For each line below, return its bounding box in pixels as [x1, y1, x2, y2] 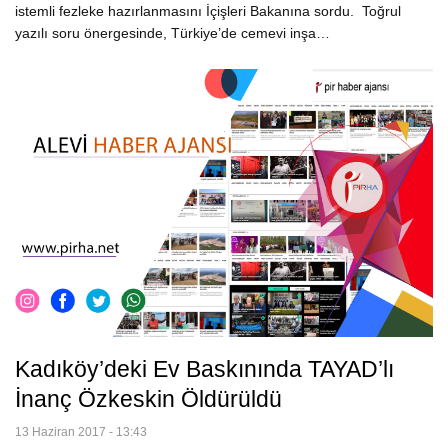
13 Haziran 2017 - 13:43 [15, 424, 147, 439]
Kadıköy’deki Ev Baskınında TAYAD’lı [15, 355, 394, 382]
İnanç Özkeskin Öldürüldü [15, 385, 282, 412]
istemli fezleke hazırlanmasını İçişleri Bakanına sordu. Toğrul [15, 3, 401, 20]
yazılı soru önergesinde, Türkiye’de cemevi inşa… [15, 25, 330, 42]
